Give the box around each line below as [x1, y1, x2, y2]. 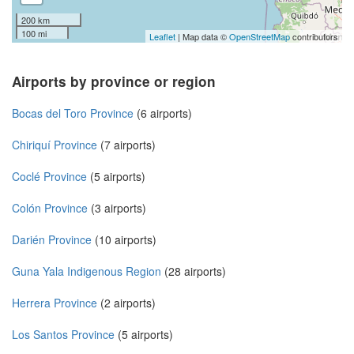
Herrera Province [12, 295, 97, 311]
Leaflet [149, 30, 175, 43]
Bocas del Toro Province [12, 105, 134, 122]
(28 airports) [161, 263, 226, 280]
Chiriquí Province [12, 137, 97, 153]
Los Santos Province [12, 326, 115, 343]
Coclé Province [12, 168, 87, 185]
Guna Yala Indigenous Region [12, 263, 161, 280]
